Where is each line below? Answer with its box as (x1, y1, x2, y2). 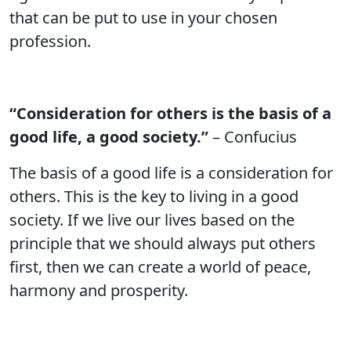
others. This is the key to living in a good (9, 186, 299, 207)
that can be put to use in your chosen (9, 7, 277, 28)
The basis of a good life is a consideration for (9, 162, 333, 183)
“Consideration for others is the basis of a (9, 103, 331, 124)
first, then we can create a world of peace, (9, 256, 311, 277)
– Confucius (208, 126, 297, 147)
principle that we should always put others (9, 233, 316, 254)
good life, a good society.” (9, 126, 208, 147)
